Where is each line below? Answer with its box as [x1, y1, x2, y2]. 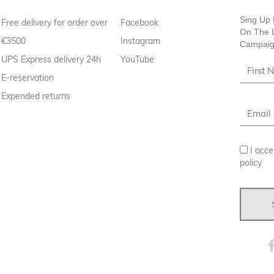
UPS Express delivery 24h [1, 53, 102, 65]
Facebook [120, 17, 159, 28]
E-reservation [1, 72, 54, 83]
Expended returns [1, 90, 71, 102]
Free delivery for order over [1, 17, 108, 28]
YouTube [120, 53, 155, 65]
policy [240, 157, 262, 168]
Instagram [120, 35, 161, 46]
